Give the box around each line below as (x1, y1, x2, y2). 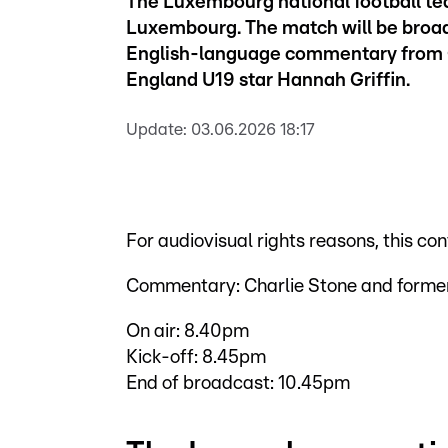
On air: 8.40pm (126, 322, 253, 341)
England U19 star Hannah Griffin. (126, 71, 410, 90)
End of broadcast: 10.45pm (126, 374, 350, 393)
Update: (126, 121, 187, 138)
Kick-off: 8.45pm (126, 348, 270, 367)
